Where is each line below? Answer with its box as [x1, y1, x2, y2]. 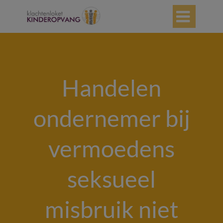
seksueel [67, 165, 156, 193]
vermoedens [48, 134, 175, 162]
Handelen [62, 74, 161, 102]
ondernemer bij [33, 104, 190, 132]
